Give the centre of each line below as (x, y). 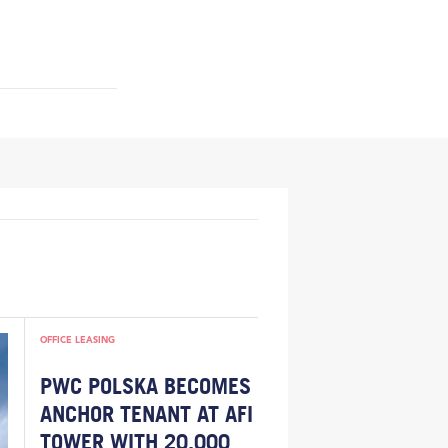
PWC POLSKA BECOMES (145, 386)
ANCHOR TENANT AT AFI (146, 414)
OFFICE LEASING (77, 340)
